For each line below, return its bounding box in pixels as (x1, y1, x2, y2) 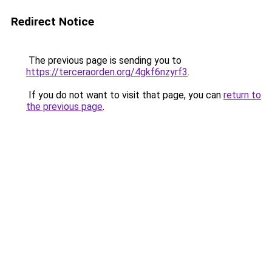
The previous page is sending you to (26, 55, 182, 66)
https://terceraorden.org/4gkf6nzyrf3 (26, 66, 188, 78)
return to (223, 89, 261, 101)
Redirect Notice (11, 15, 94, 29)
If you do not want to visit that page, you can (26, 89, 223, 101)
